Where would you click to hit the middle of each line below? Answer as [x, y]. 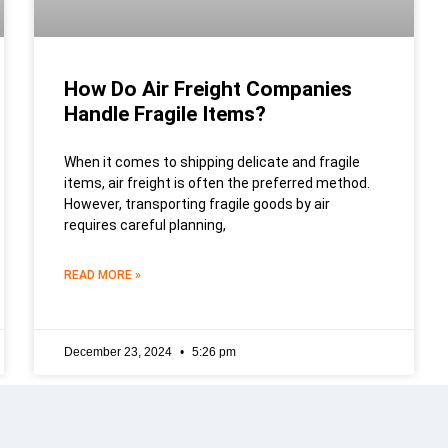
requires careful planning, [145, 224]
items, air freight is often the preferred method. [217, 182]
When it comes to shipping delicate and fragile [212, 161]
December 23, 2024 [119, 351]
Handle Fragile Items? [165, 113]
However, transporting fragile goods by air [197, 203]
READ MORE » [102, 274]
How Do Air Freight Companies [208, 88]
